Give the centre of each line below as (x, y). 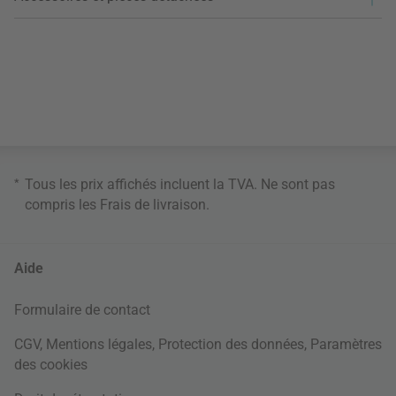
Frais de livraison (153, 204)
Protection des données (231, 344)
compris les (62, 204)
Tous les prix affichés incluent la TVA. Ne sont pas (180, 184)
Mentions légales (99, 344)
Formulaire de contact (82, 309)
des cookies (51, 364)
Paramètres (346, 344)
